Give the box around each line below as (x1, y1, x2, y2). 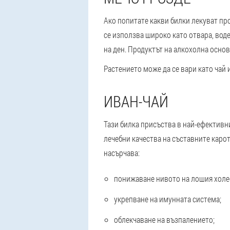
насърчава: (104, 147, 140, 158)
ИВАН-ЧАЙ (104, 91, 168, 111)
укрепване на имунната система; (114, 194, 221, 204)
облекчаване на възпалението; (114, 214, 215, 225)
